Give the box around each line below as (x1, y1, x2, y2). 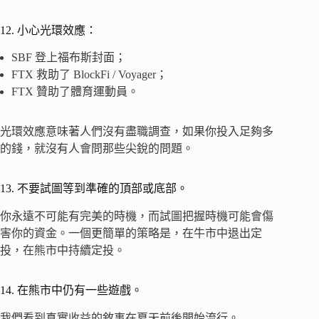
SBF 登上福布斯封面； (11, 51, 126, 64)
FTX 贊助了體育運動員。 (11, 85, 139, 98)
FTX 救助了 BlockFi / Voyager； (11, 68, 167, 81)
